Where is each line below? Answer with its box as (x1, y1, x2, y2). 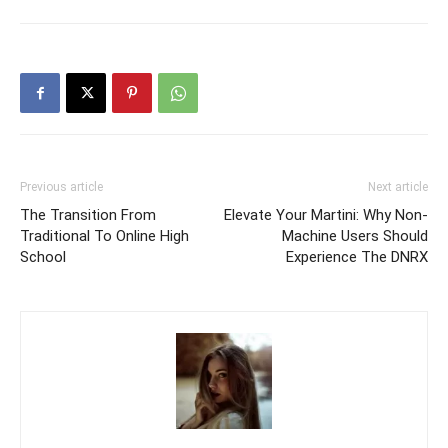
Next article (368, 179, 428, 194)
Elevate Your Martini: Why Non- (224, 205, 428, 224)
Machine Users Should (282, 226, 428, 245)
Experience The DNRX (286, 247, 428, 266)
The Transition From (20, 205, 156, 224)
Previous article (20, 179, 103, 194)
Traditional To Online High (20, 226, 189, 245)
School (20, 247, 66, 266)
